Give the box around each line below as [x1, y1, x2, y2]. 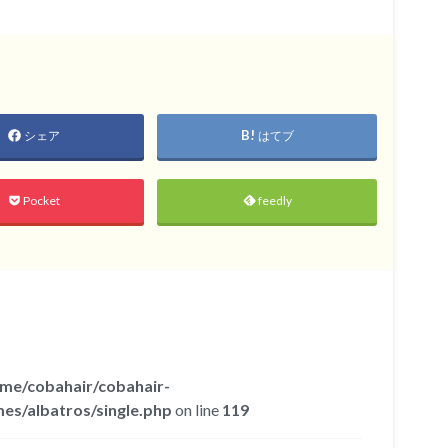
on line [172, 400, 222, 420]
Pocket [23, 192, 61, 208]
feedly [258, 192, 293, 208]
